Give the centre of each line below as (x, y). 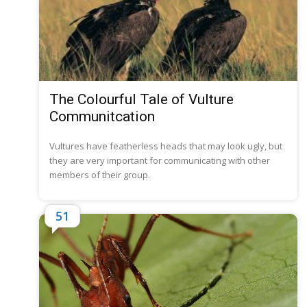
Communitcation (102, 117)
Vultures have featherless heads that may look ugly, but (166, 146)
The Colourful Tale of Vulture (142, 100)
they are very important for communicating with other (160, 161)
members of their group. (100, 175)
